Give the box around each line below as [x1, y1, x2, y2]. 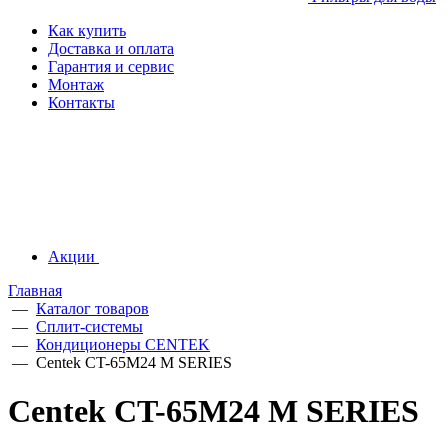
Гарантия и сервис [48, 58, 174, 75]
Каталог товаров [36, 300, 149, 317]
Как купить [48, 22, 126, 39]
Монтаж [48, 76, 104, 93]
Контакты [48, 94, 115, 111]
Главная [8, 282, 62, 299]
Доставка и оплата [48, 40, 174, 57]
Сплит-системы [36, 318, 143, 335]
